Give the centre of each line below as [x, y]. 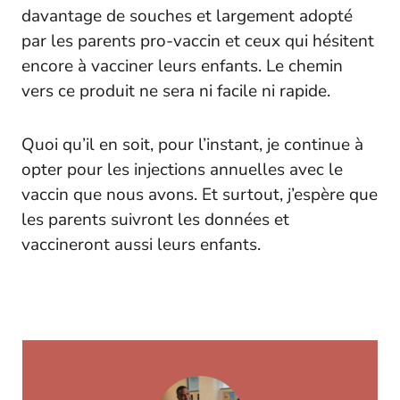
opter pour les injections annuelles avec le [182, 169]
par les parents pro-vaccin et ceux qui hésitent [198, 41]
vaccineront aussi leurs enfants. [141, 244]
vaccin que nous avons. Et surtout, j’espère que [200, 194]
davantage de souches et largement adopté [187, 16]
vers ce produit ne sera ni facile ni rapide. [176, 91]
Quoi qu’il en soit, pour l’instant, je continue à [192, 144]
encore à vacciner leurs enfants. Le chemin [182, 66]
